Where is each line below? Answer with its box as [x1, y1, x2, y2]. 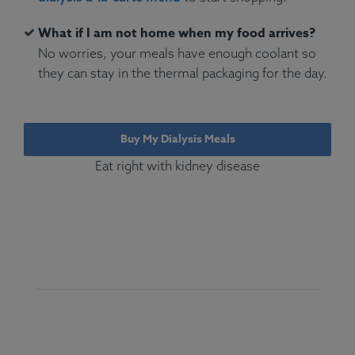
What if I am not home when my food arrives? [38, 24, 315, 44]
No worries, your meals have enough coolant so [38, 45, 316, 62]
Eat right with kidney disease [95, 158, 260, 174]
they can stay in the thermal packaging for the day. [38, 65, 327, 82]
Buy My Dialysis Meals [120, 131, 235, 148]
